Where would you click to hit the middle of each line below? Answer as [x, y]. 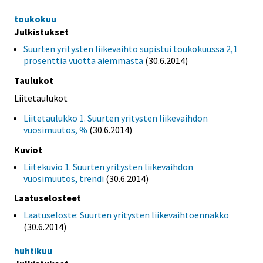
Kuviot [28, 149]
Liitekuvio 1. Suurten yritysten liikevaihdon [108, 166]
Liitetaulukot [41, 98]
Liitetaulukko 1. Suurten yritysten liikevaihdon [116, 118]
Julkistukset [41, 32]
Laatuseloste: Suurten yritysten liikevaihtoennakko [126, 215]
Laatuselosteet [48, 198]
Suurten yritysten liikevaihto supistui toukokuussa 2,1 [131, 49]
